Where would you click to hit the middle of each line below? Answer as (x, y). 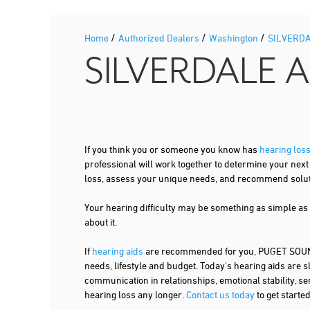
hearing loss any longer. (135, 295)
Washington (235, 38)
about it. (101, 222)
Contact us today (220, 295)
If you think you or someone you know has (172, 149)
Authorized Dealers (160, 38)
